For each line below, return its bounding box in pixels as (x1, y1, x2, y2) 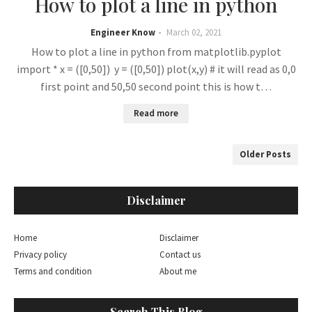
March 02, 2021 (166, 26, 221, 38)
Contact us (159, 249, 201, 260)
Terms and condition (14, 265, 92, 277)
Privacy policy (14, 249, 67, 260)
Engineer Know (91, 26, 155, 38)
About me (159, 265, 196, 277)
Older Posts (240, 148, 291, 160)
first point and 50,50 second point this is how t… (40, 79, 272, 93)
